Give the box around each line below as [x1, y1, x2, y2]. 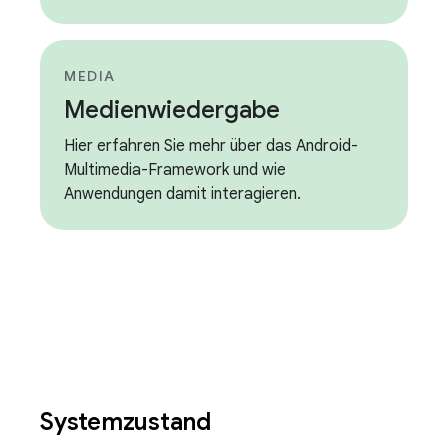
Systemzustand [40, 407, 217, 437]
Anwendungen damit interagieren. [64, 184, 301, 204]
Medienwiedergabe [64, 95, 280, 125]
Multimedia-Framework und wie [64, 160, 286, 180]
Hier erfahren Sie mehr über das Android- [64, 136, 358, 156]
